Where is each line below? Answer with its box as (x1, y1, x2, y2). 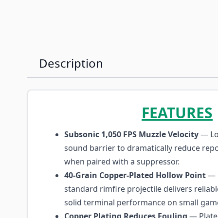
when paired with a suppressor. (64, 156, 180, 167)
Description (39, 55, 103, 71)
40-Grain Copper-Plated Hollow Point (64, 170, 206, 181)
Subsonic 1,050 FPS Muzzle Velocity (64, 129, 199, 140)
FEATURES (142, 103, 213, 123)
